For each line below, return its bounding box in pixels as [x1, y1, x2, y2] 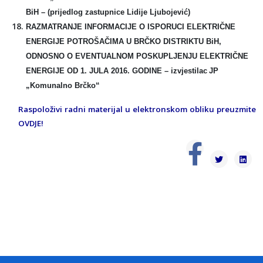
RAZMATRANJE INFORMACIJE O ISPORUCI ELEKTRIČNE [26, 22, 235, 32]
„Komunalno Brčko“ [26, 81, 100, 90]
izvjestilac [171, 66, 207, 76]
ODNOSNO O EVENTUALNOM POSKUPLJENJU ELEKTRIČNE [26, 52, 248, 61]
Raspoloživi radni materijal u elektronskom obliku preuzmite [18, 104, 256, 115]
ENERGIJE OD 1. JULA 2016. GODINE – [26, 66, 171, 76]
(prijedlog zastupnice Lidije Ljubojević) [48, 8, 190, 17]
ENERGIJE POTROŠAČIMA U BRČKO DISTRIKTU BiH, [26, 37, 221, 46]
